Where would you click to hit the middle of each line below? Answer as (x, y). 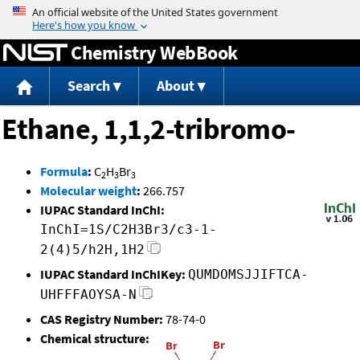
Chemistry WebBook (154, 52)
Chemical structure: (95, 339)
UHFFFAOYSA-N (88, 295)
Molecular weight (88, 191)
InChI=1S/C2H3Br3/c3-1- (129, 230)
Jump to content (180, 11)
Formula (64, 172)
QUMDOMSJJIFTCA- (248, 275)
